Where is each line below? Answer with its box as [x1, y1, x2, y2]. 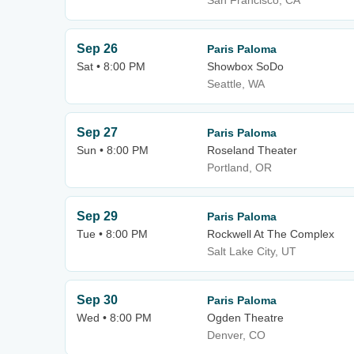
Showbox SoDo [207, 60, 284, 73]
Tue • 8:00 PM [77, 228, 148, 240]
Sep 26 [77, 42, 118, 55]
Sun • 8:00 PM [77, 144, 149, 156]
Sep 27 [77, 126, 118, 139]
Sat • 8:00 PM [77, 60, 145, 73]
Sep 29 [77, 209, 118, 223]
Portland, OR [207, 161, 272, 174]
